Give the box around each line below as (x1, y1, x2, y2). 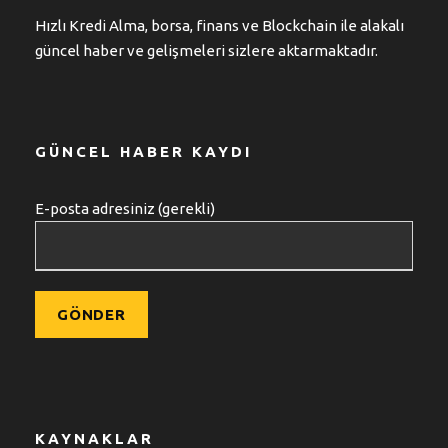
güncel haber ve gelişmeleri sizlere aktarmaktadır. (35, 42, 378, 60)
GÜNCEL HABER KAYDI (35, 143, 252, 161)
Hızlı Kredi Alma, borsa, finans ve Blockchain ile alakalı (35, 17, 404, 35)
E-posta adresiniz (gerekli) (35, 200, 215, 218)
